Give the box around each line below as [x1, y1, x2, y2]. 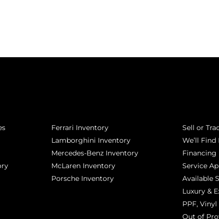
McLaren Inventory [51, 161, 115, 171]
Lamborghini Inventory [51, 136, 131, 145]
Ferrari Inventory [51, 123, 109, 132]
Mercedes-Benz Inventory [51, 149, 138, 158]
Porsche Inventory [51, 174, 114, 183]
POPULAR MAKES [51, 92, 125, 102]
